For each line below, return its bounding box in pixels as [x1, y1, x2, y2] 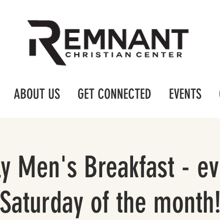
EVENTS [169, 86, 201, 102]
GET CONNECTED [78, 86, 151, 102]
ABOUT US [14, 86, 60, 102]
